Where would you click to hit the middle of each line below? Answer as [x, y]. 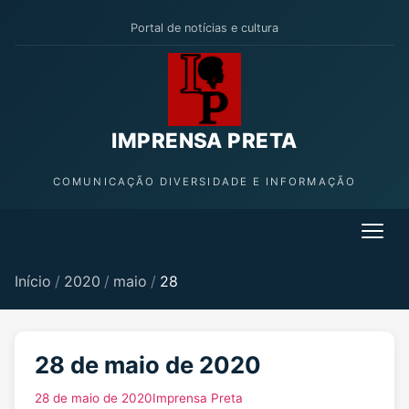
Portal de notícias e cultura [204, 28]
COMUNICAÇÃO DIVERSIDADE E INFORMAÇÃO [204, 182]
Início [33, 282]
